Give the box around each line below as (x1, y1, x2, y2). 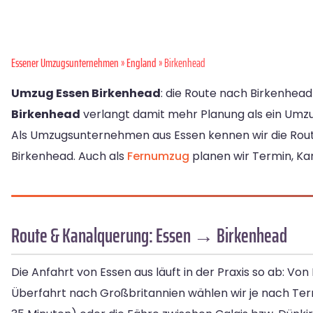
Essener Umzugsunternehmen (11, 54, 119, 72)
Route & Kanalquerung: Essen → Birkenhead (11, 219, 287, 252)
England (126, 54, 156, 72)
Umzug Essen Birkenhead (11, 85, 161, 101)
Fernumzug (127, 148, 189, 164)
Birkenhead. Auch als (11, 148, 127, 164)
